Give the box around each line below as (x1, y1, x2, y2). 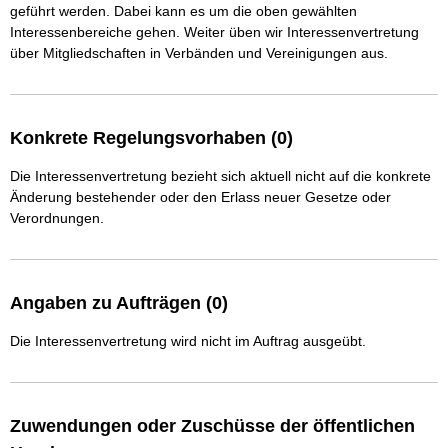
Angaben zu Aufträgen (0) (10, 293, 228, 313)
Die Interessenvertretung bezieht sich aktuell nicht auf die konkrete (10, 168, 431, 184)
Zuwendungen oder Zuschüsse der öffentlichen (10, 416, 415, 436)
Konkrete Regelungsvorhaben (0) (10, 128, 293, 148)
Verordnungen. (10, 210, 104, 226)
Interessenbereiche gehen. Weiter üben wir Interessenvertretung (10, 24, 423, 40)
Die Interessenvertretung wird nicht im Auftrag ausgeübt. (10, 333, 366, 349)
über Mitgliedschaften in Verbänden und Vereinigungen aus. (10, 45, 388, 61)
